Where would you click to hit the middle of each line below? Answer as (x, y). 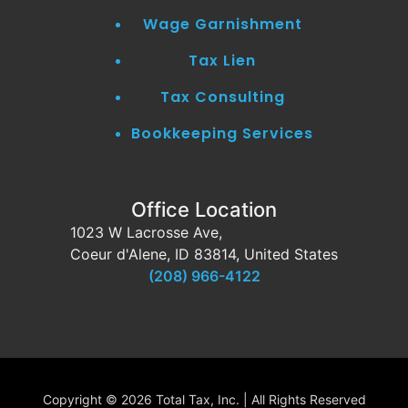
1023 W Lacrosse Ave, (146, 233)
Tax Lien (222, 61)
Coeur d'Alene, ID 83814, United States (204, 255)
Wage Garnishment (222, 25)
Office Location (204, 210)
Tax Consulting (222, 97)
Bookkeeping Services (222, 134)
